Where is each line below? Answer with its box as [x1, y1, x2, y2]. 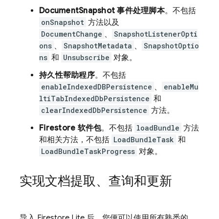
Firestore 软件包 [39, 123, 102, 133]
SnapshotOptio [144, 41, 199, 50]
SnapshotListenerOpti [114, 29, 197, 39]
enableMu [164, 82, 198, 91]
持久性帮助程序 [39, 70, 95, 80]
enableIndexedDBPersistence [41, 82, 152, 91]
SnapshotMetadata [64, 41, 132, 50]
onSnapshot [41, 18, 84, 27]
